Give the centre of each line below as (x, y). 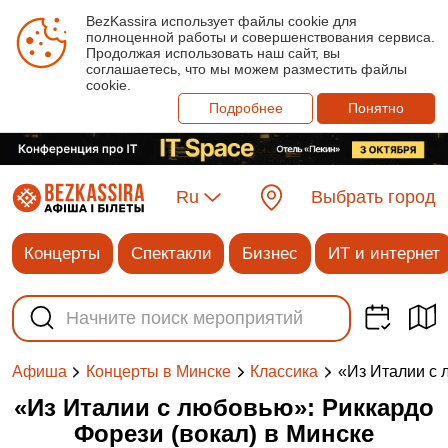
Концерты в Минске (159, 372)
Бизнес (269, 253)
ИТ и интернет (384, 253)
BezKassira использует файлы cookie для (221, 21)
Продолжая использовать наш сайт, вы (212, 53)
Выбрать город (374, 197)
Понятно (376, 108)
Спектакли (171, 253)
